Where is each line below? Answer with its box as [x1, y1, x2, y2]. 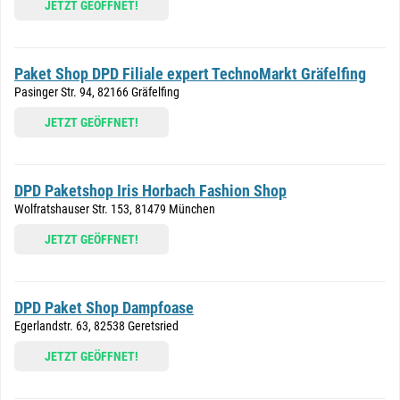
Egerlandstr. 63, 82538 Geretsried [14, 319, 179, 333]
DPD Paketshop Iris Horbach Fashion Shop [14, 181, 287, 200]
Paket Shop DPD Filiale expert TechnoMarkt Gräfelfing [14, 64, 366, 83]
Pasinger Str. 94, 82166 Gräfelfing [14, 85, 179, 99]
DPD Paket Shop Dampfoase [14, 298, 194, 317]
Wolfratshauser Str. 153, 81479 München [14, 202, 215, 216]
